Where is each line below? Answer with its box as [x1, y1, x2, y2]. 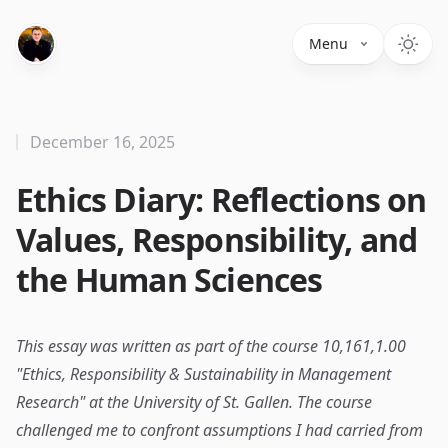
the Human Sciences [16, 258, 323, 301]
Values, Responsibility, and [16, 218, 418, 261]
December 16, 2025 [30, 131, 175, 153]
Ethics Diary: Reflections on [16, 178, 427, 221]
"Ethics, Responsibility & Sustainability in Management [16, 363, 391, 385]
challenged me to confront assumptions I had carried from [16, 419, 423, 441]
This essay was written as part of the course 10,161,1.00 [16, 335, 406, 357]
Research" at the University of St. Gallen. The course [16, 391, 372, 413]
